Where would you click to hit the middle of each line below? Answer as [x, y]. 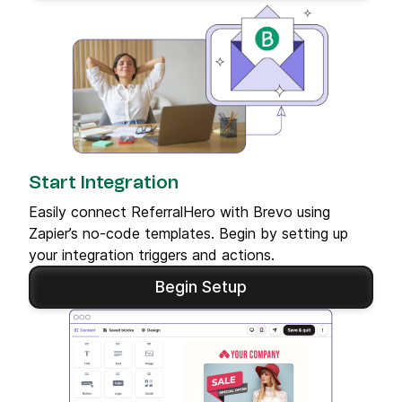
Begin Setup [201, 286]
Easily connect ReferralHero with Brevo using [179, 211]
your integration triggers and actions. [152, 254]
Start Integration [104, 183]
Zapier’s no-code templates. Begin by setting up [188, 233]
